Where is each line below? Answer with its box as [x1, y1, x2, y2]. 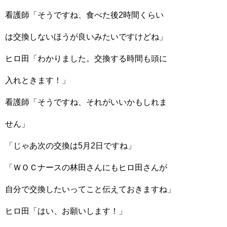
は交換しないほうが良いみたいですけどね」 [5, 32, 167, 41]
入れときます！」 [5, 76, 70, 85]
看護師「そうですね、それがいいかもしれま [5, 98, 167, 106]
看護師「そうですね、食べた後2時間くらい [5, 11, 164, 19]
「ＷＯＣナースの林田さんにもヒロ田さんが [5, 163, 167, 172]
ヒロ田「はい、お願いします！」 [5, 207, 127, 215]
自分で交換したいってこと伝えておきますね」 [5, 185, 175, 194]
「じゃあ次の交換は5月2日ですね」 [5, 141, 136, 150]
